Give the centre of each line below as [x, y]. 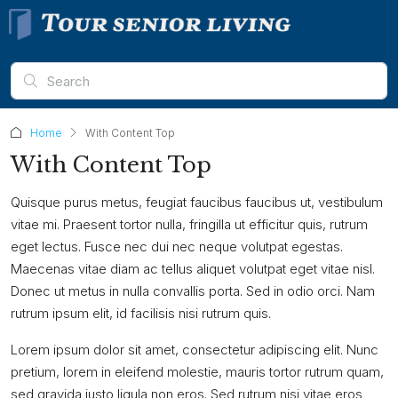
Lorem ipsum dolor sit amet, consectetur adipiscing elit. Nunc [195, 350]
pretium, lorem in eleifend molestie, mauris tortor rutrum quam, [197, 372]
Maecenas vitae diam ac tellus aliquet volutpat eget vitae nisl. [193, 269]
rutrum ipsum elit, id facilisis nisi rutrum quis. [141, 313]
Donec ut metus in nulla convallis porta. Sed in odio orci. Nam [193, 291]
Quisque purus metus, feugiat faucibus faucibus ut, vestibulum [197, 202]
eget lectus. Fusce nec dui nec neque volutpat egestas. [177, 247]
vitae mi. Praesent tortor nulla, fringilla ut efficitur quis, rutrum [189, 224]
